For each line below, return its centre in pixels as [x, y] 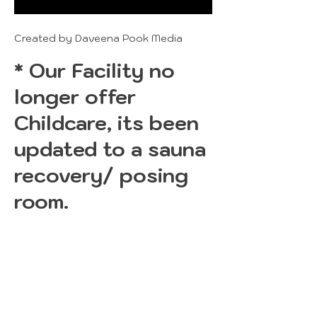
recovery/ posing [101, 175]
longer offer [75, 97]
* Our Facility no [94, 70]
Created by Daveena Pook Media [100, 38]
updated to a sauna [110, 149]
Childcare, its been [106, 123]
